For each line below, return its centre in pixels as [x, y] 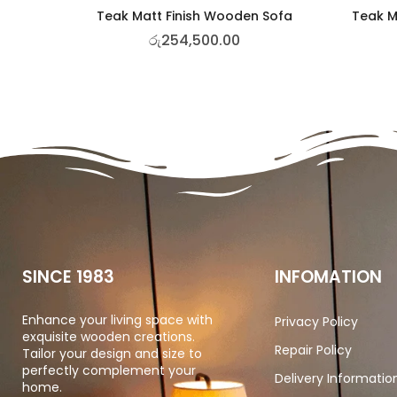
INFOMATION [328, 276]
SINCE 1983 [68, 276]
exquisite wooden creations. [109, 336]
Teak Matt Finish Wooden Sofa [194, 16]
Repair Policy [313, 350]
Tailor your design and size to [112, 353]
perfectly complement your [109, 370]
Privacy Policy [316, 321]
